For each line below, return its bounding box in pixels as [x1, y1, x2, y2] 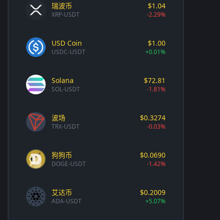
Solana [52, 75, 74, 85]
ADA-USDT [52, 196, 82, 205]
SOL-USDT [52, 84, 80, 93]
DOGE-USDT [52, 159, 86, 168]
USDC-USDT [52, 47, 85, 56]
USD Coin [52, 38, 82, 48]
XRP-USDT [52, 10, 80, 19]
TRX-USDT [52, 122, 80, 131]
